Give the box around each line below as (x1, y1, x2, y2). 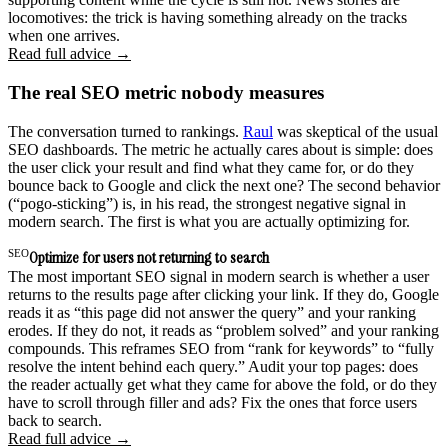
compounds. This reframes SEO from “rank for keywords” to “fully (8, 339, 434, 357)
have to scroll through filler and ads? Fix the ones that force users (8, 393, 417, 411)
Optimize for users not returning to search (29, 246, 269, 268)
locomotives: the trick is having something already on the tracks (8, 9, 407, 27)
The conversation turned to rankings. (8, 122, 243, 140)
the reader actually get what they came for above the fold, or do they (8, 375, 437, 393)
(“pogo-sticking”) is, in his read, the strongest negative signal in (8, 194, 406, 212)
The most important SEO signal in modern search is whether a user (8, 267, 429, 285)
